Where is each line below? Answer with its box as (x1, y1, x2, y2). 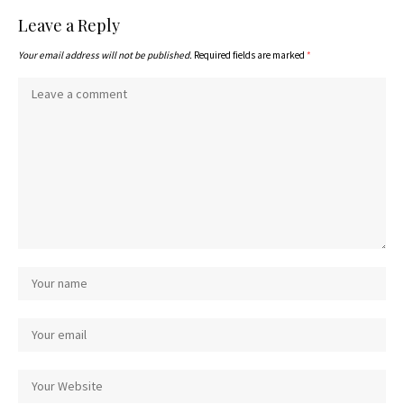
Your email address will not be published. (18, 48, 192, 61)
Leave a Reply (18, 14, 120, 36)
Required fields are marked (194, 48, 307, 61)
